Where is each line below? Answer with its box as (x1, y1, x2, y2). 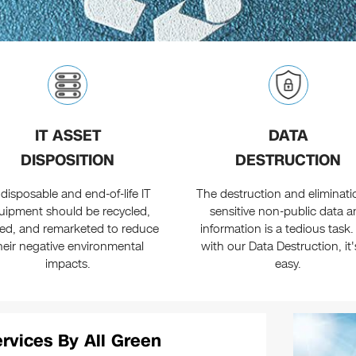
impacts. (44, 256, 91, 273)
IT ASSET (34, 125, 101, 147)
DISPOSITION (21, 149, 115, 172)
